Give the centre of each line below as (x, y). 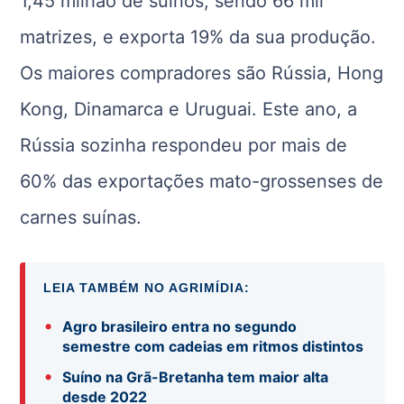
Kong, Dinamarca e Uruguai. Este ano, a (189, 109)
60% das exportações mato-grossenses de (202, 181)
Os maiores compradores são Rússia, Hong (202, 73)
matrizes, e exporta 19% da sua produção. (198, 37)
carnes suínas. (81, 217)
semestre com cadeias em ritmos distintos (213, 346)
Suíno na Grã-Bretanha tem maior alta (196, 377)
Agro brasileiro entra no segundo (180, 326)
